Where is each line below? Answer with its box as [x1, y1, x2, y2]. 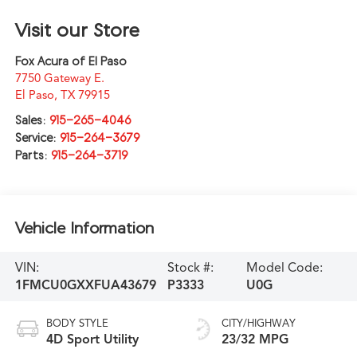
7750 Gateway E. [14, 70, 104, 85]
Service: [14, 130, 60, 144]
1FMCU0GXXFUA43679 [14, 277, 156, 293]
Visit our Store [14, 18, 139, 41]
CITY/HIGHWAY [222, 316, 296, 330]
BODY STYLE [45, 316, 108, 330]
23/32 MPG [222, 331, 288, 347]
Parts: [14, 147, 51, 162]
